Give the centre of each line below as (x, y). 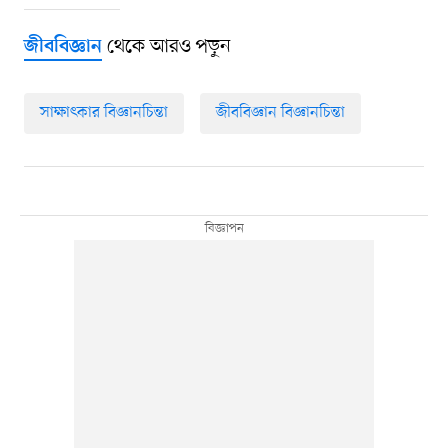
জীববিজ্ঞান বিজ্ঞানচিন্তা (280, 113)
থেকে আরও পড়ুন (166, 47)
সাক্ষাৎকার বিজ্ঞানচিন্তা (103, 113)
